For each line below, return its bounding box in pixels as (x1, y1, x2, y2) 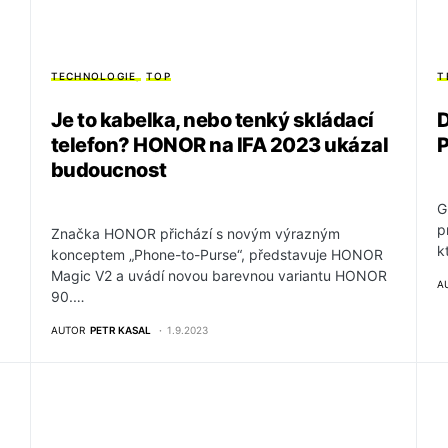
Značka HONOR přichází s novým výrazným (50, 225, 340, 243)
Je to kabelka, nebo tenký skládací (50, 108, 374, 133)
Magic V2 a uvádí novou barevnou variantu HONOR (50, 267, 387, 285)
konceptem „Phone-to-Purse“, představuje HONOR (50, 246, 383, 264)
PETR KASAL (89, 324, 151, 337)
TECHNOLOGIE (50, 70, 137, 83)
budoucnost (50, 158, 167, 183)
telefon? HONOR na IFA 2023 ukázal (50, 133, 389, 158)
